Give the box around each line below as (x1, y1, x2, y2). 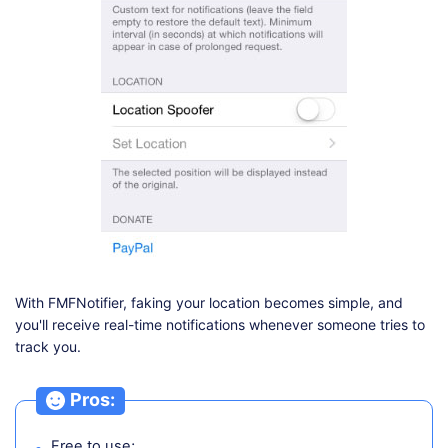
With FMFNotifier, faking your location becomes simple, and (15, 293, 403, 311)
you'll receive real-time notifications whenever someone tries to (15, 315, 425, 333)
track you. (15, 337, 81, 355)
